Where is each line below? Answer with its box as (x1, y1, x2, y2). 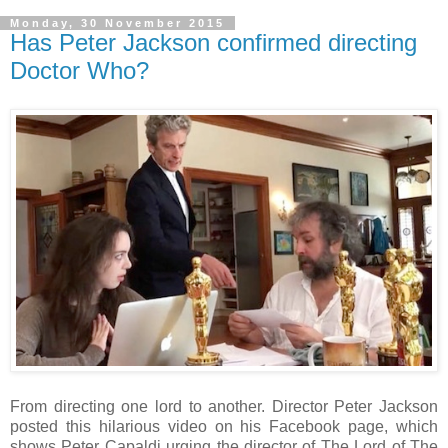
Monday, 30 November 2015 (10, 17, 225, 29)
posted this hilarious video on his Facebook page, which (10, 418, 438, 435)
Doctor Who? (10, 57, 149, 84)
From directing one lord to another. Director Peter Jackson (10, 398, 438, 415)
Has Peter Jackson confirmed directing (10, 29, 417, 56)
